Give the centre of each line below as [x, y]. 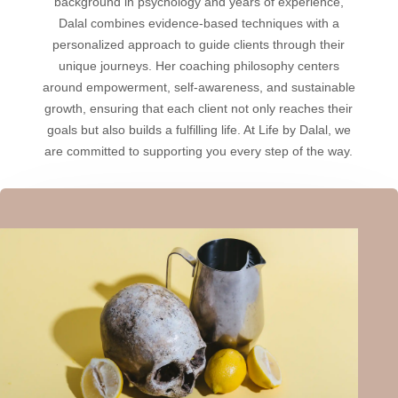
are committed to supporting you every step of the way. [199, 151]
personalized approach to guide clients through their [199, 44]
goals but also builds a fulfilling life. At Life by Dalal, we [199, 129]
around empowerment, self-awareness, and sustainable [199, 87]
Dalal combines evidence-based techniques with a [199, 23]
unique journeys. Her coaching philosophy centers [199, 65]
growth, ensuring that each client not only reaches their [199, 108]
